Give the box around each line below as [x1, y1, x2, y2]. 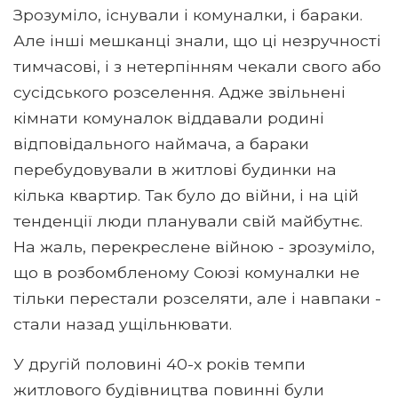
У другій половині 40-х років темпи [13, 354, 306, 373]
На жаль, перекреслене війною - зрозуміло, [13, 236, 375, 256]
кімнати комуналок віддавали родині [13, 107, 324, 127]
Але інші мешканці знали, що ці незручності [13, 30, 381, 50]
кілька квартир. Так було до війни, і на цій [13, 185, 359, 204]
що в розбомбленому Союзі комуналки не [13, 262, 360, 282]
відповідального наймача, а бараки [13, 133, 309, 153]
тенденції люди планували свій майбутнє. [13, 211, 362, 230]
